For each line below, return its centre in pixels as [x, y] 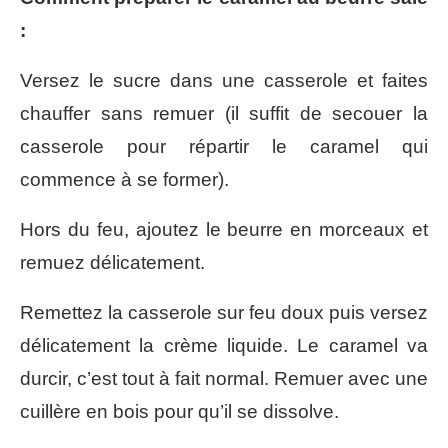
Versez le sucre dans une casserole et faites [224, 80]
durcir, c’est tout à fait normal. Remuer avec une [224, 378]
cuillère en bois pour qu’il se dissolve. [179, 411]
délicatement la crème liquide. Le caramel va [224, 345]
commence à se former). [124, 179]
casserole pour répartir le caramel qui [224, 146]
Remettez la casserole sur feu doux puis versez [224, 312]
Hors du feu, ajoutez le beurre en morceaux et [224, 229]
